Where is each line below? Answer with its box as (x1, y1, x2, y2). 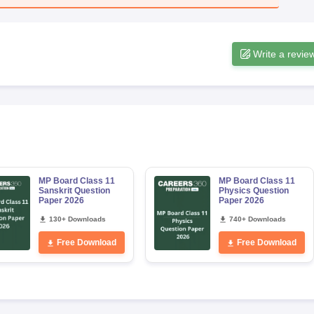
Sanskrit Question (38, 186, 110, 196)
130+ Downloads (48, 215, 106, 223)
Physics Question (218, 186, 289, 196)
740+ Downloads (228, 215, 286, 223)
